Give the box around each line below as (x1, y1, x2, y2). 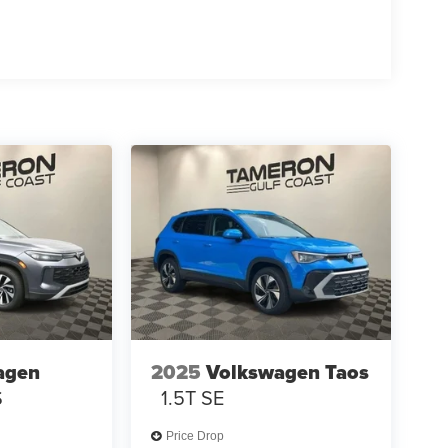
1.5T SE (160, 383, 224, 413)
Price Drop (165, 429, 224, 444)
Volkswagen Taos (205, 357, 369, 388)
